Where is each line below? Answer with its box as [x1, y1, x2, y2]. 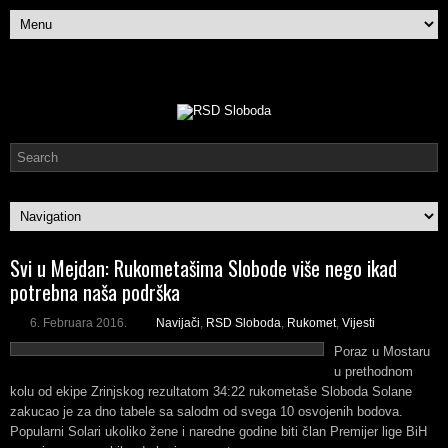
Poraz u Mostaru [334, 344, 430, 359]
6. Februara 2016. [30, 316, 127, 330]
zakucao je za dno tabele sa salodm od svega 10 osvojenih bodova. [10, 404, 403, 419]
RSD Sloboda [206, 316, 281, 330]
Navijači [156, 316, 200, 330]
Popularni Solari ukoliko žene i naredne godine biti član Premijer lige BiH [10, 424, 427, 439]
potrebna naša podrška [10, 277, 180, 307]
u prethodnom [334, 364, 413, 379]
